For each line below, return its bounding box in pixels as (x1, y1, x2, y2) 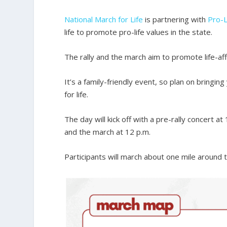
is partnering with (143, 14, 208, 24)
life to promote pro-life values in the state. (64, 26, 213, 37)
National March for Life (64, 14, 143, 24)
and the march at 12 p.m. (64, 126, 151, 137)
